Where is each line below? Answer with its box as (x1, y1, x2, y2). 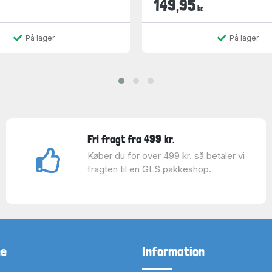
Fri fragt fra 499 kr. (87, 132, 175, 146)
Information (142, 243, 205, 259)
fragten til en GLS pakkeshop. (87, 163, 211, 175)
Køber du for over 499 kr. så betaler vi (87, 150, 245, 161)
